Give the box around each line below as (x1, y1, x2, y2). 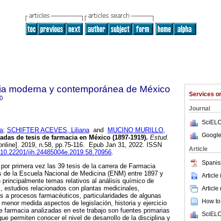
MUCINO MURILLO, (108, 126, 165, 134)
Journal (189, 105, 210, 112)
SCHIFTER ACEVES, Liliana (7, 126, 89, 134)
